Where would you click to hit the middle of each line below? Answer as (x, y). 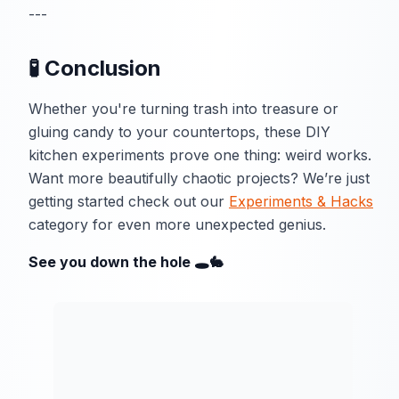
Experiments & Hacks (301, 202)
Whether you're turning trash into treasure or (183, 109)
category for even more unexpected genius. (177, 225)
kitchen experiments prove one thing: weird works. (200, 155)
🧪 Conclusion (95, 69)
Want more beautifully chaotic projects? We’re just (199, 179)
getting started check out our (129, 202)
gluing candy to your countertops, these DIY (179, 132)
